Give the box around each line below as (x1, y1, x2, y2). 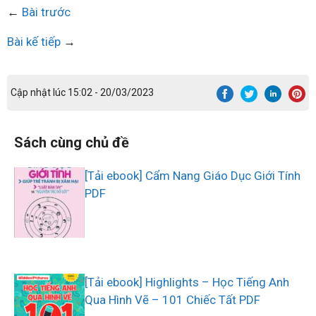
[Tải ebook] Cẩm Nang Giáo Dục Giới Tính (85, 169, 300, 183)
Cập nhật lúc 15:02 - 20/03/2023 (11, 87, 154, 99)
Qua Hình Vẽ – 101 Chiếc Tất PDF (85, 293, 260, 308)
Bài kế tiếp (7, 35, 61, 49)
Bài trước (22, 5, 71, 19)
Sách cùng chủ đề (14, 134, 129, 152)
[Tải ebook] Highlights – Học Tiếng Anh (85, 275, 289, 290)
